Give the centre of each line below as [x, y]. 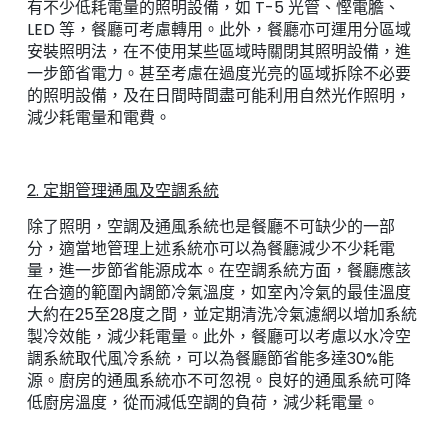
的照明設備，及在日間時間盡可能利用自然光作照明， [218, 96]
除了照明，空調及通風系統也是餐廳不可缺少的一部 [210, 227]
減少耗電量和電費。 [98, 118]
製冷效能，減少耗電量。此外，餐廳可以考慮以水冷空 [218, 337]
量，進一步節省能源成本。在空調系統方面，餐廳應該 [218, 271]
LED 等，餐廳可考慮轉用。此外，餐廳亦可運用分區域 [218, 30]
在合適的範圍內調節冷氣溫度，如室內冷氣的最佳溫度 [218, 293]
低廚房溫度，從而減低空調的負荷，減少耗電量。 [202, 403]
